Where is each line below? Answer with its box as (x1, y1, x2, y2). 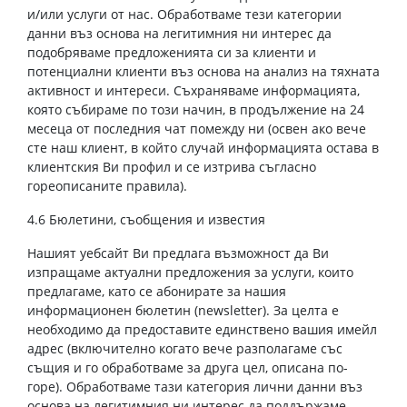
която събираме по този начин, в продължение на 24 (27, 101, 364, 118)
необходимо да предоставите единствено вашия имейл (27, 321, 377, 338)
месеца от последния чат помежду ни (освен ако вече (27, 120, 366, 137)
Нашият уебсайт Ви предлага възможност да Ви (27, 244, 329, 262)
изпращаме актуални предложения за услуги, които (27, 263, 353, 281)
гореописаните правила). (27, 177, 187, 194)
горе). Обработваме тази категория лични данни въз (27, 378, 362, 395)
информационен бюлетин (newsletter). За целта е (27, 302, 339, 319)
